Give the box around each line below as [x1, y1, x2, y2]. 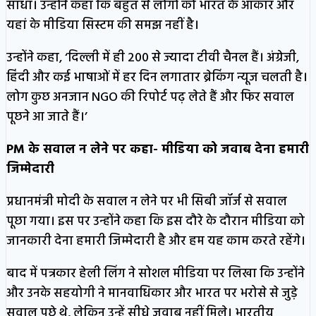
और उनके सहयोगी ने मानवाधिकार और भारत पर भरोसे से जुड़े [6, 283, 298, 304]
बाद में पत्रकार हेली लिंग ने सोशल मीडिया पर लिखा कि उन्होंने [6, 263, 305, 284]
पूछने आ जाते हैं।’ [6, 107, 87, 128]
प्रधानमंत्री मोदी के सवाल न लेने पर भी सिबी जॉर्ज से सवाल [6, 191, 287, 212]
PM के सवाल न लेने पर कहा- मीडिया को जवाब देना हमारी [6, 139, 309, 160]
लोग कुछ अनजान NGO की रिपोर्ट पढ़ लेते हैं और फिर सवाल [6, 87, 294, 108]
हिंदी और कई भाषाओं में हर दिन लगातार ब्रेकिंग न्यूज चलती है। [6, 67, 308, 88]
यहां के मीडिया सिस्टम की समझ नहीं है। [6, 15, 199, 36]
